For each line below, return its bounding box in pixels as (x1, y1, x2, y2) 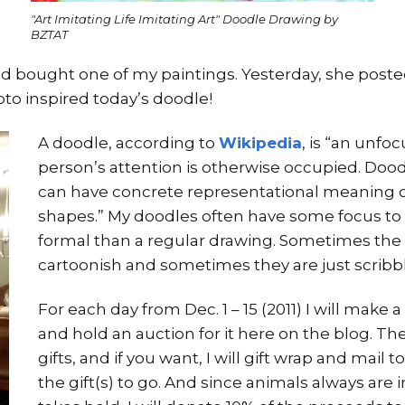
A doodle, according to (38, 133, 219, 152)
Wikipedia (219, 133, 302, 152)
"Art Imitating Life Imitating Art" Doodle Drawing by (31, 11, 338, 26)
